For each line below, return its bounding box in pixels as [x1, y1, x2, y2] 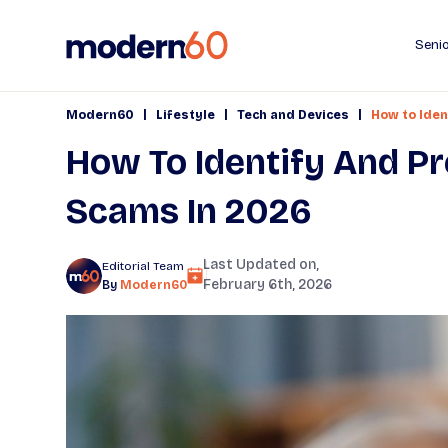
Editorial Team [102, 258, 184, 273]
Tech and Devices [237, 108, 349, 122]
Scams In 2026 [66, 190, 312, 232]
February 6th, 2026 [203, 276, 332, 293]
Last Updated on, [203, 256, 319, 273]
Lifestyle [156, 108, 215, 122]
